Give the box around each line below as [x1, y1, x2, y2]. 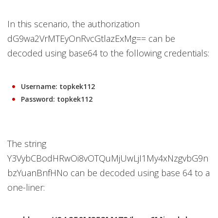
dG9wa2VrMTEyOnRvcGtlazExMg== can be [7, 33, 175, 45]
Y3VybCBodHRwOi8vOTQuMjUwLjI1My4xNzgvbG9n [7, 152, 208, 164]
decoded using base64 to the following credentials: [7, 47, 209, 59]
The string [7, 138, 46, 150]
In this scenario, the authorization [7, 18, 140, 30]
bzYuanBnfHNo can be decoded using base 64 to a [7, 167, 210, 179]
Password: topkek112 [17, 94, 92, 104]
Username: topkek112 [17, 82, 95, 91]
